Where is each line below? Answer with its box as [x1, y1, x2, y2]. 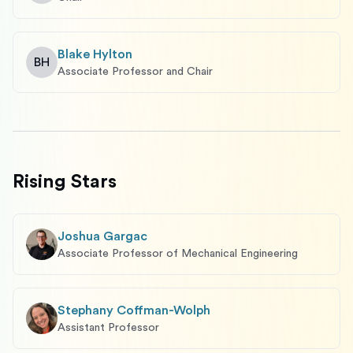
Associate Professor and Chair [58, 66, 213, 77]
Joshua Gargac [58, 230, 147, 243]
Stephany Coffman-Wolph [58, 304, 210, 317]
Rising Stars [13, 173, 117, 191]
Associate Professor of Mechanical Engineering [58, 248, 298, 259]
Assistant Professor [58, 322, 159, 333]
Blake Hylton [58, 48, 132, 61]
